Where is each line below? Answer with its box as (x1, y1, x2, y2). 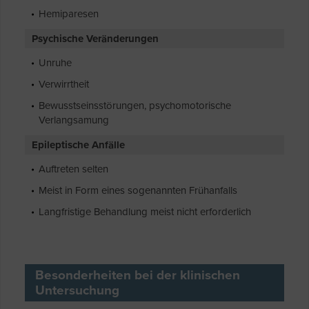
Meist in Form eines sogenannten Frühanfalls (39, 184, 237, 197)
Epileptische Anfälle (32, 139, 125, 152)
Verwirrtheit (39, 78, 89, 91)
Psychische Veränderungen (32, 32, 159, 46)
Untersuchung (35, 283, 119, 299)
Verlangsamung (39, 114, 109, 127)
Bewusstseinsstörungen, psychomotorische (39, 99, 231, 112)
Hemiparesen (39, 8, 99, 21)
